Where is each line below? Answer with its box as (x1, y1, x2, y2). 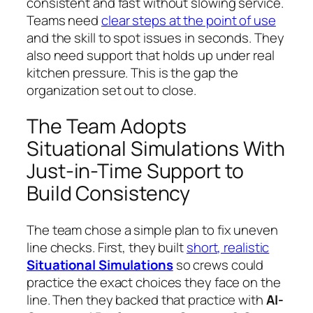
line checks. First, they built (27, 238, 187, 257)
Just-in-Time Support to (27, 157, 244, 185)
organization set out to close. (27, 80, 196, 99)
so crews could (173, 256, 264, 275)
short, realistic (186, 238, 270, 257)
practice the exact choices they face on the (27, 273, 281, 292)
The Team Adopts (27, 112, 187, 140)
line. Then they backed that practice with (27, 291, 266, 310)
